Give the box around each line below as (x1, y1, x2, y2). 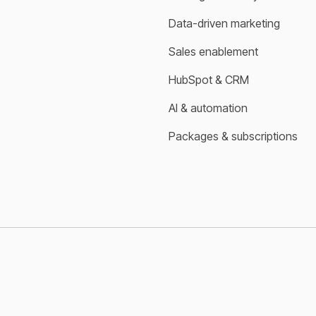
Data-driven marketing (169, 16, 280, 30)
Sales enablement (169, 44, 258, 59)
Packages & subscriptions (169, 128, 298, 143)
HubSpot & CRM (169, 72, 249, 87)
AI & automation (169, 100, 248, 115)
